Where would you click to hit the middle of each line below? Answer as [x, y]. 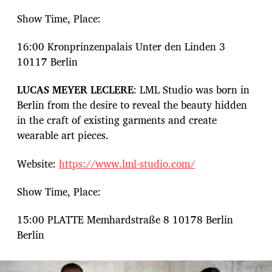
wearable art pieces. [63, 135]
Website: [38, 163]
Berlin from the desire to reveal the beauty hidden [132, 105]
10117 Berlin [47, 62]
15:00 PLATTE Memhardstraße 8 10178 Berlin [125, 220]
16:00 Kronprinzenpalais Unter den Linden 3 [121, 47]
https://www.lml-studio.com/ [127, 163]
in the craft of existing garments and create [117, 120]
